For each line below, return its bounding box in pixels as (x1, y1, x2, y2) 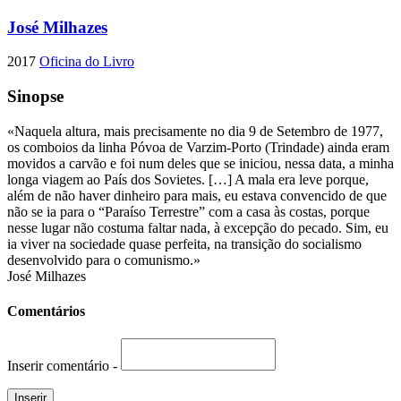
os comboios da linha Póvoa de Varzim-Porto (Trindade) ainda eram (7, 139, 389, 155)
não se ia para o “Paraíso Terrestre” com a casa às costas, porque (7, 203, 370, 219)
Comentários (7, 303, 85, 320)
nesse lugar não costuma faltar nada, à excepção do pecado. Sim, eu (7, 219, 388, 235)
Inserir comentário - (7, 358, 121, 374)
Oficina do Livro (39, 54, 134, 70)
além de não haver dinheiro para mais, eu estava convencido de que (7, 187, 387, 203)
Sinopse (7, 87, 64, 107)
